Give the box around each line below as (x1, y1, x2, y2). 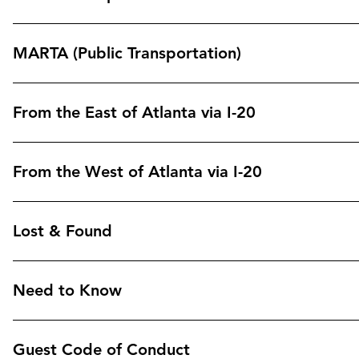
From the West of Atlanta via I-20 (13, 162, 262, 182)
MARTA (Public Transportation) (13, 43, 241, 63)
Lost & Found (13, 221, 112, 241)
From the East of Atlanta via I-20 (13, 103, 256, 123)
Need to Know (13, 280, 122, 301)
